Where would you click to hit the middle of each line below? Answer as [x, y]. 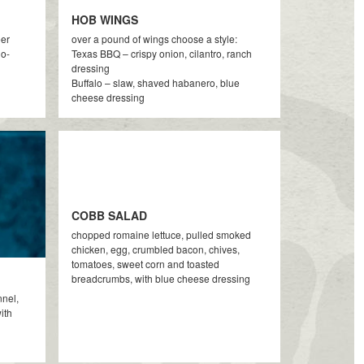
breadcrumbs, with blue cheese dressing [161, 278]
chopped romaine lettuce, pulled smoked [162, 234]
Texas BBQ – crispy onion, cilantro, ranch [162, 53]
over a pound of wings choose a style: [155, 39]
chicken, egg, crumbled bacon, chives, [156, 249]
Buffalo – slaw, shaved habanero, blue [156, 82]
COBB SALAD [110, 215]
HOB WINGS [105, 19]
